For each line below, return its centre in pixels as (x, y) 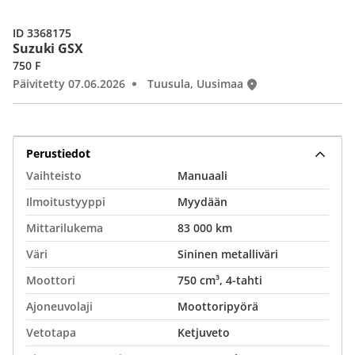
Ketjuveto (204, 332)
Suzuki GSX (48, 48)
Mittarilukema (65, 228)
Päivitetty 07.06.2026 (69, 84)
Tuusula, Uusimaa (195, 84)
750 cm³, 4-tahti (220, 280)
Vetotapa (51, 332)
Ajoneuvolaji (59, 306)
